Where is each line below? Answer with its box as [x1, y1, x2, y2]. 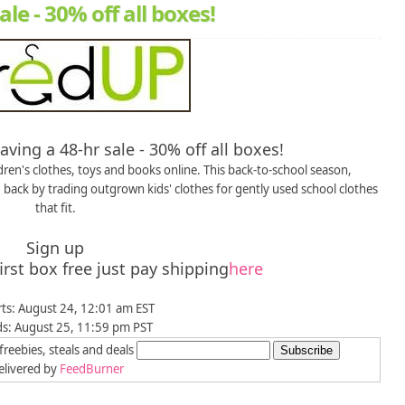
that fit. [34, 200, 76, 217]
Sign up [26, 237, 84, 259]
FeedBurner [60, 361, 124, 378]
